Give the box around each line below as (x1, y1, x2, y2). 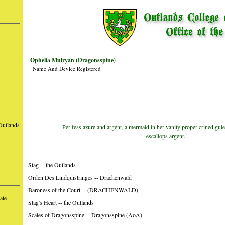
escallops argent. (146, 132, 185, 140)
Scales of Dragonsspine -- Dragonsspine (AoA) (28, 211, 142, 219)
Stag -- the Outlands (28, 161, 76, 169)
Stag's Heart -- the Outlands (28, 198, 94, 206)
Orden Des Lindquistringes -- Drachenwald (28, 173, 132, 181)
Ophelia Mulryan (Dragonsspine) (30, 56, 116, 64)
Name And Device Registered (33, 65, 101, 72)
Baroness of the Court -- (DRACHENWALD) (28, 186, 138, 194)
